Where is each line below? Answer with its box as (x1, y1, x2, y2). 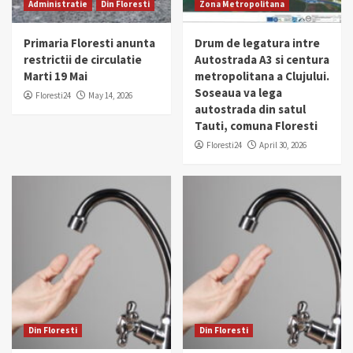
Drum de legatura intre (194, 35, 320, 51)
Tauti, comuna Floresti (194, 118, 318, 134)
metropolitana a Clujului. (194, 69, 329, 84)
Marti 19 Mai (24, 69, 87, 84)
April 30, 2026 (258, 139, 307, 151)
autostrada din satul (194, 102, 306, 117)
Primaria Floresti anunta (24, 35, 155, 51)
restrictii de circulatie (24, 52, 142, 68)
